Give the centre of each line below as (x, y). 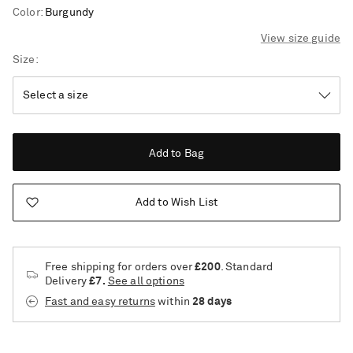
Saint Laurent (122, 338)
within (174, 302)
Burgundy (69, 13)
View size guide (300, 39)
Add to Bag (176, 154)
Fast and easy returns (100, 302)
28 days (212, 302)
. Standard (247, 268)
